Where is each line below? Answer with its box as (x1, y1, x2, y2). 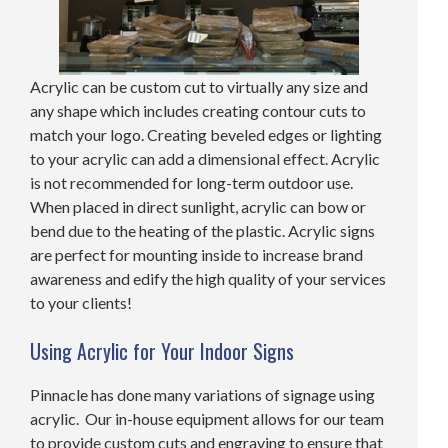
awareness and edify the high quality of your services (30, 269, 386, 289)
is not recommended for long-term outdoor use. (30, 173, 353, 193)
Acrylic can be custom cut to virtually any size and (30, 77, 368, 97)
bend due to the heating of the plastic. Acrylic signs (30, 221, 375, 241)
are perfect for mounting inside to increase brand (30, 245, 363, 265)
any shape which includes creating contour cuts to (30, 101, 366, 121)
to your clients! (30, 293, 132, 313)
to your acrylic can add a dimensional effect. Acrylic (30, 149, 380, 169)
